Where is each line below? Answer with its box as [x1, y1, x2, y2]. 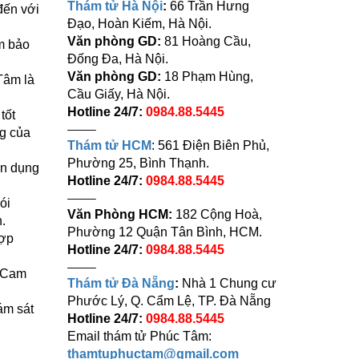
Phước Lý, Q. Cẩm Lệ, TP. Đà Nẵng [67, 294, 271, 308]
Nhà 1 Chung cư [178, 276, 276, 290]
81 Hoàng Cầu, [163, 34, 251, 48]
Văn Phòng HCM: [67, 208, 172, 221]
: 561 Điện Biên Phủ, [151, 139, 269, 152]
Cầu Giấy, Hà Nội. [67, 87, 170, 101]
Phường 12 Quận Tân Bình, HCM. [67, 225, 262, 239]
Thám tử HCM [67, 139, 151, 152]
